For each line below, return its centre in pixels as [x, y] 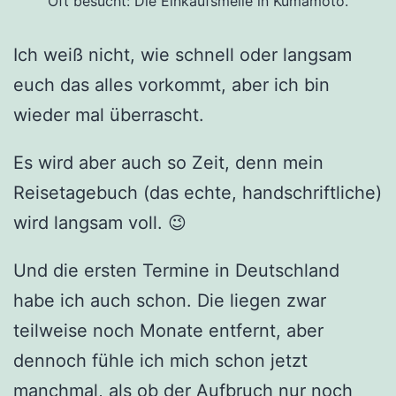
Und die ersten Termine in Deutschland [176, 270]
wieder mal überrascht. [109, 114]
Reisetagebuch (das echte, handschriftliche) [198, 192]
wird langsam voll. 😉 [100, 222]
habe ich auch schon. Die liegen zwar [170, 300]
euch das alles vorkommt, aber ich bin [171, 84]
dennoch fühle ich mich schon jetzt [160, 360]
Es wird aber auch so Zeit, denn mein [168, 162]
